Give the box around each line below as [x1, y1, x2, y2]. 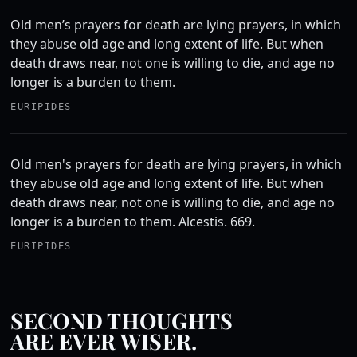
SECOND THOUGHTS [10, 306, 233, 335]
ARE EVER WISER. [10, 327, 198, 355]
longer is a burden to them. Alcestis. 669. [10, 213, 256, 230]
